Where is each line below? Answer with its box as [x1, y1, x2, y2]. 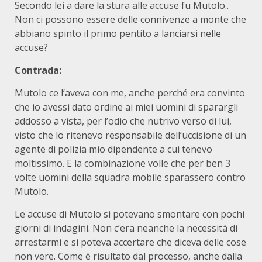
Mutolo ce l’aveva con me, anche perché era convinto [15, 87, 245, 99]
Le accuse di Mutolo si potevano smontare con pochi [15, 208, 244, 220]
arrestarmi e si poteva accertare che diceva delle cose [15, 236, 246, 249]
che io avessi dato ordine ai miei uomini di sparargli [15, 101, 238, 113]
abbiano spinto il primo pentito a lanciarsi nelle [15, 27, 221, 40]
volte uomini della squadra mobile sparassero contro [15, 171, 246, 184]
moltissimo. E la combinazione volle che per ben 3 [15, 157, 230, 170]
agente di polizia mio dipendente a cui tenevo [15, 143, 212, 156]
